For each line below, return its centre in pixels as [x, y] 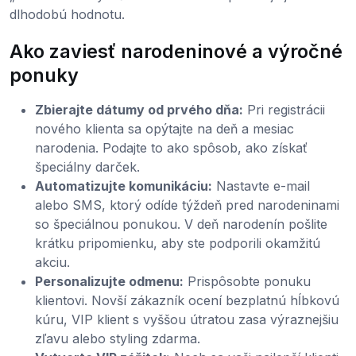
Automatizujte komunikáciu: [124, 186]
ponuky [44, 75]
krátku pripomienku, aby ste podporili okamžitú [178, 244]
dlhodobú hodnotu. [67, 15]
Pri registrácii [284, 110]
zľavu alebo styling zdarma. [118, 339]
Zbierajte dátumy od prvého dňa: [139, 110]
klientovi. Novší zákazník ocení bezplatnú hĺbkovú [187, 301]
